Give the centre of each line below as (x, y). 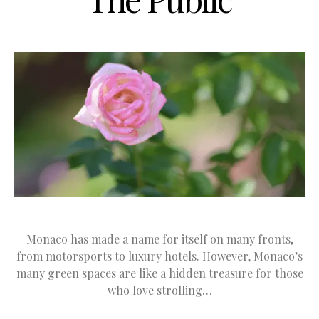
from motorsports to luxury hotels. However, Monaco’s (159, 256)
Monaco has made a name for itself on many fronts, (159, 239)
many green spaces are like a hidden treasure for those (159, 273)
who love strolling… (159, 290)
